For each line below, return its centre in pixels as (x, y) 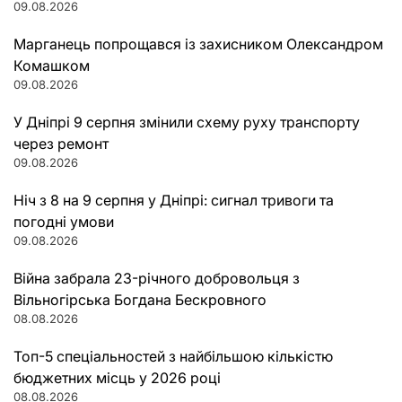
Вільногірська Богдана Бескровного (140, 299)
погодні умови (64, 221)
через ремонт (61, 143)
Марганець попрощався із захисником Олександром (198, 44)
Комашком (52, 65)
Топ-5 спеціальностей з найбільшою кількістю (173, 356)
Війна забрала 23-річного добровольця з (157, 278)
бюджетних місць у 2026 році (117, 377)
